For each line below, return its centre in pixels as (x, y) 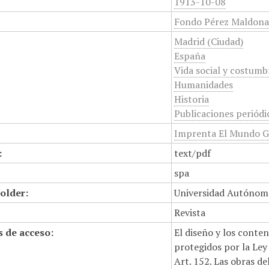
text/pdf (193, 153)
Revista (190, 213)
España (190, 56)
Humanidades (204, 85)
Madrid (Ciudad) (209, 41)
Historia (192, 99)
